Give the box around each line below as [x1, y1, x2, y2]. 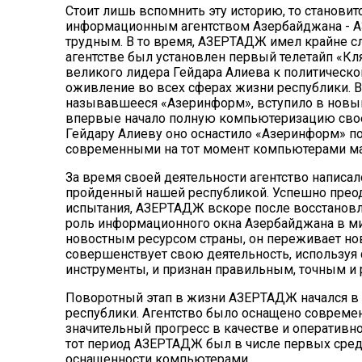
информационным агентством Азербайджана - [65, 18, 353, 34]
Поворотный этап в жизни [65, 289, 229, 305]
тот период [65, 335, 134, 351]
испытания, [65, 200, 136, 216]
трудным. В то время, [65, 33, 198, 49]
